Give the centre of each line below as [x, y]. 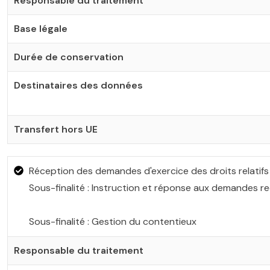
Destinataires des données [78, 85]
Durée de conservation [69, 57]
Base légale [41, 29]
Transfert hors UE [56, 129]
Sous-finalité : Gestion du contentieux [113, 221]
